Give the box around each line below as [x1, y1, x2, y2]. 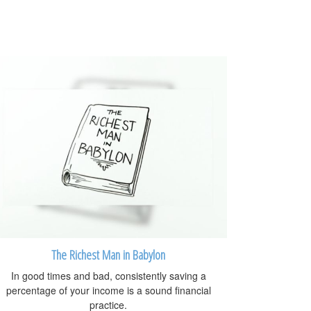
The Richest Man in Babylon [51, 246, 165, 264]
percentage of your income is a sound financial [6, 283, 211, 298]
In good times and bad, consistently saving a [10, 269, 206, 283]
